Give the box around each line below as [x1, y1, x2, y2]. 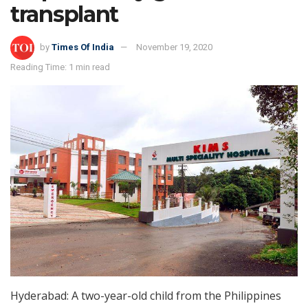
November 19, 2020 [136, 41, 212, 52]
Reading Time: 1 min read [10, 61, 110, 72]
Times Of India [52, 41, 114, 52]
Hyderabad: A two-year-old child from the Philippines [10, 287, 281, 303]
